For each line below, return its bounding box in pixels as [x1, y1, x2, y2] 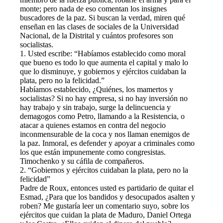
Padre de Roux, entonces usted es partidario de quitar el [20, 183, 194, 192]
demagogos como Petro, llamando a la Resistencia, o [20, 111, 185, 120]
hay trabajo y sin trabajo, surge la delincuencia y [20, 103, 171, 111]
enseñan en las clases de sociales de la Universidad [20, 22, 179, 31]
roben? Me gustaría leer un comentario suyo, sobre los [20, 201, 189, 210]
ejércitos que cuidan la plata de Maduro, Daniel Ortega [20, 210, 191, 219]
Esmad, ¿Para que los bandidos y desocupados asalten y [20, 192, 195, 201]
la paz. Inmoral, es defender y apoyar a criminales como [20, 138, 195, 147]
